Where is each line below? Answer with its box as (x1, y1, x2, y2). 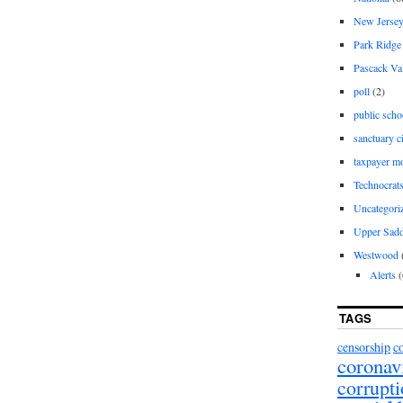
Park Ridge (353, 36, 401, 51)
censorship (336, 338, 390, 356)
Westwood (353, 246, 399, 262)
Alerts (369, 266, 396, 282)
